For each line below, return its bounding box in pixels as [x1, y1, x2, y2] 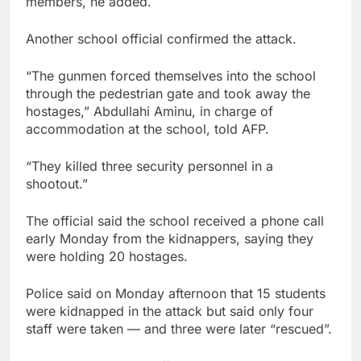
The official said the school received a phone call [26, 212, 324, 229]
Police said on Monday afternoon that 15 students [26, 284, 326, 301]
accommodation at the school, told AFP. [26, 120, 269, 137]
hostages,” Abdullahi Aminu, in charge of [26, 102, 273, 119]
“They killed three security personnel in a [26, 157, 273, 174]
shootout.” [26, 175, 88, 192]
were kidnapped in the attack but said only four [26, 302, 313, 319]
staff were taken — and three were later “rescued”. [26, 320, 332, 337]
